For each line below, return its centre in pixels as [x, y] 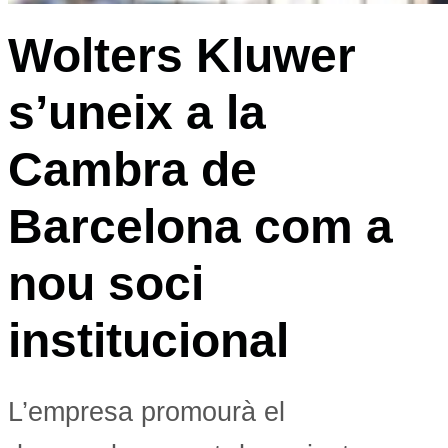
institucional [155, 340]
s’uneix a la [137, 112]
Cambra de [132, 169]
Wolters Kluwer [182, 55]
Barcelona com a [200, 226]
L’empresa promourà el [146, 412]
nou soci [106, 283]
